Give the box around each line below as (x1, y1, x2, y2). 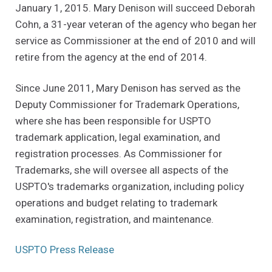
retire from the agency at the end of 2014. (15, 51, 207, 64)
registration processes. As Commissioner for (15, 147, 222, 160)
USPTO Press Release (15, 243, 114, 256)
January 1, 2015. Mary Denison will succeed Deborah (15, 2, 255, 15)
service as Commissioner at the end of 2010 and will (15, 35, 256, 47)
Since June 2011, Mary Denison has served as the (15, 81, 240, 94)
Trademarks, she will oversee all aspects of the (15, 163, 228, 176)
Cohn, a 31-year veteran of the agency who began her (15, 18, 257, 31)
